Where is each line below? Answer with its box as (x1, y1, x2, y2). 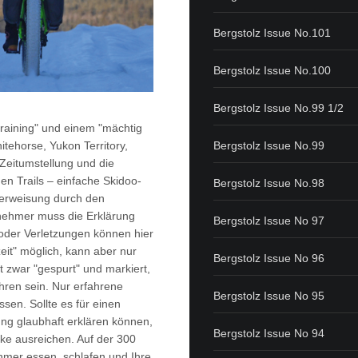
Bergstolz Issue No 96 (213, 251, 325, 265)
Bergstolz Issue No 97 (213, 213, 325, 227)
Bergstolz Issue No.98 (213, 176, 325, 189)
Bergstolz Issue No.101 (213, 26, 332, 39)
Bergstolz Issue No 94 (213, 326, 325, 340)
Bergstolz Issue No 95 (213, 288, 325, 302)
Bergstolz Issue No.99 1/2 (213, 101, 344, 114)
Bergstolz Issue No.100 (213, 63, 332, 77)
